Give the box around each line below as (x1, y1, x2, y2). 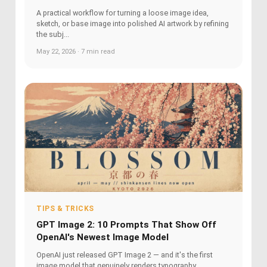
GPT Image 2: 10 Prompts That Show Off (36, 219, 216, 230)
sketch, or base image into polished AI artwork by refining (36, 18, 229, 28)
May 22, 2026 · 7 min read (36, 47, 115, 55)
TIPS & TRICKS (36, 204, 94, 213)
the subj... (36, 29, 69, 39)
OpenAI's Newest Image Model (36, 231, 169, 243)
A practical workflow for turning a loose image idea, (36, 8, 209, 17)
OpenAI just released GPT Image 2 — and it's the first (36, 250, 213, 259)
